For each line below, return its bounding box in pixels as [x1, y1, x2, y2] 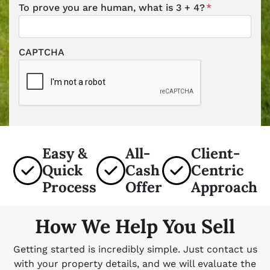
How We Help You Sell [35, 214, 235, 239]
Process [42, 178, 96, 196]
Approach [190, 178, 257, 196]
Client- [190, 144, 240, 163]
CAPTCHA [19, 46, 64, 58]
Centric [190, 161, 243, 180]
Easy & [42, 144, 87, 163]
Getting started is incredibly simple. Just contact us [13, 243, 257, 256]
